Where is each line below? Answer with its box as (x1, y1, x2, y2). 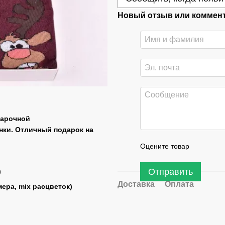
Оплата (165, 180, 194, 188)
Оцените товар (140, 142, 189, 150)
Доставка (118, 180, 155, 188)
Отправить (148, 167, 193, 177)
